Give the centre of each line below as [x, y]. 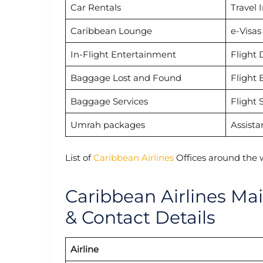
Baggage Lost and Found [126, 78]
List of [79, 157]
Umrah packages [107, 125]
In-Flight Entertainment [123, 55]
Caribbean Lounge [111, 31]
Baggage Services [109, 102]
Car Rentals [95, 8]
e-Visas [246, 31]
